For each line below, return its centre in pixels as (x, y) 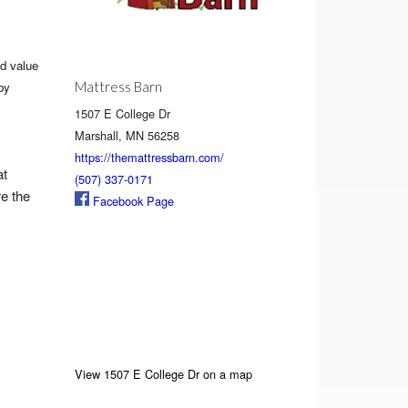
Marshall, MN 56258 (127, 135)
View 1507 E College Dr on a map (164, 373)
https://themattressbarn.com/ (150, 157)
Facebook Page (132, 200)
